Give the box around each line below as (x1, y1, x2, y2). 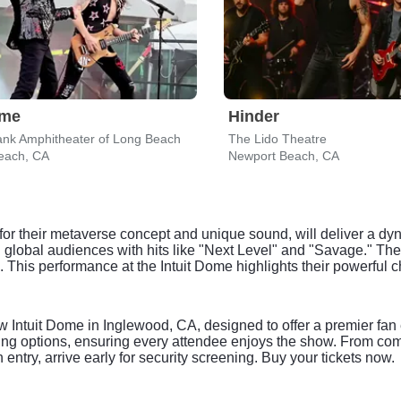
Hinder (228, 107, 279, 125)
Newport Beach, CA (228, 149, 339, 163)
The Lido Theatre (228, 132, 327, 146)
